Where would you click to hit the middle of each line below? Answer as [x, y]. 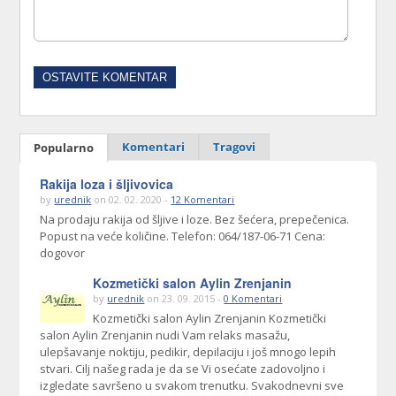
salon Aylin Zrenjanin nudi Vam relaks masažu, [165, 335]
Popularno [64, 148]
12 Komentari [203, 200]
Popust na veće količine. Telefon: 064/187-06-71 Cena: [183, 236]
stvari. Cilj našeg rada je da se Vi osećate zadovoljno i [183, 369]
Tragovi [235, 147]
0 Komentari [253, 299]
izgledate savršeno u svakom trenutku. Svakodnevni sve [192, 386]
